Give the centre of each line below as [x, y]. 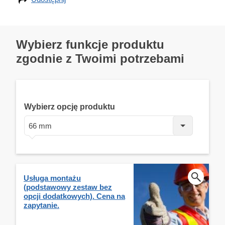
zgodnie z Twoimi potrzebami [100, 58]
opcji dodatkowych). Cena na [74, 196]
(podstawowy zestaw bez [68, 187]
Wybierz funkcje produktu [90, 44]
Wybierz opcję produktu [70, 106]
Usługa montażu [52, 178]
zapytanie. [41, 205]
